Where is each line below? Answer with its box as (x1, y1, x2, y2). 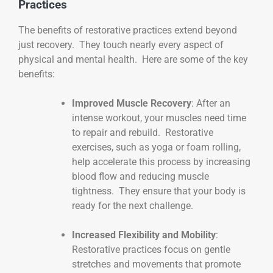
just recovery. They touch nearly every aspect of (18, 38, 224, 51)
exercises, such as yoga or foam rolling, (72, 141, 241, 153)
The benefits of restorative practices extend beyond (18, 24, 237, 36)
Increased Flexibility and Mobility (72, 229, 216, 241)
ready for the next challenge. (72, 199, 193, 211)
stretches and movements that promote (72, 258, 241, 270)
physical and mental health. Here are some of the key (18, 53, 248, 65)
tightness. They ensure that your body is (72, 185, 246, 197)
